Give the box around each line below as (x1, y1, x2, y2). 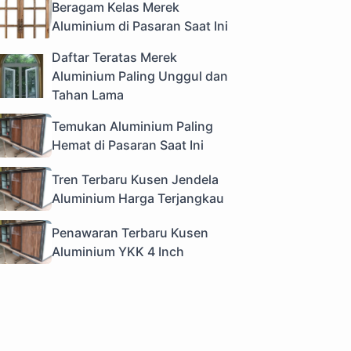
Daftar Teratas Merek (52, 49, 177, 66)
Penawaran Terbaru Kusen (52, 225, 208, 241)
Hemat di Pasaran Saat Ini (52, 137, 204, 154)
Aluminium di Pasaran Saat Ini (52, 18, 228, 34)
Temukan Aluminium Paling (52, 118, 213, 135)
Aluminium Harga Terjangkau (52, 190, 224, 207)
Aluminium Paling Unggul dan (52, 68, 228, 85)
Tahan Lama (52, 87, 124, 103)
